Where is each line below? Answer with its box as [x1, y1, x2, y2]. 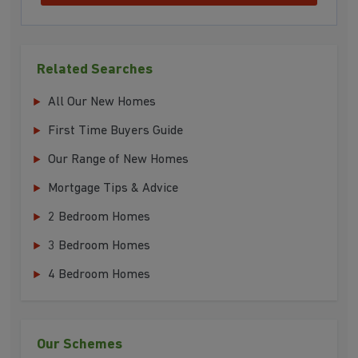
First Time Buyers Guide [48, 125, 184, 138]
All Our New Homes [48, 96, 157, 109]
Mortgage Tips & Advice [48, 182, 179, 196]
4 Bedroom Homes [48, 268, 151, 282]
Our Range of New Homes [48, 153, 189, 167]
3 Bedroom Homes [48, 240, 151, 253]
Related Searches [37, 62, 153, 78]
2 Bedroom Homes [48, 211, 151, 225]
